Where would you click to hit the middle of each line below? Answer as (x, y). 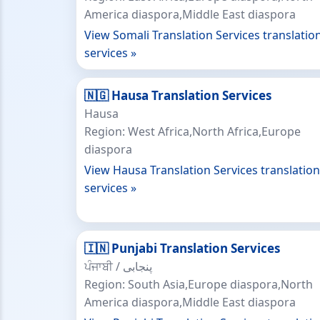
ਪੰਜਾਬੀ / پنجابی (137, 266)
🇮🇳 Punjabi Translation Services (182, 248)
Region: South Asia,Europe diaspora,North (199, 284)
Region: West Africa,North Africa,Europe (192, 131)
